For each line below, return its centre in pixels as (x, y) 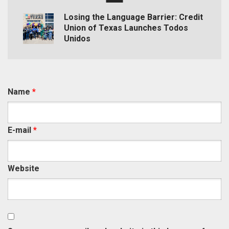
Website (24, 169)
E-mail (20, 130)
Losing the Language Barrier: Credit (133, 17)
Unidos (77, 39)
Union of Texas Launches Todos (126, 28)
